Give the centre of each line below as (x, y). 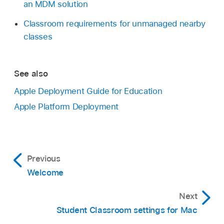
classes (38, 36)
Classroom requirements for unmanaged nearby (114, 23)
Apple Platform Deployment (66, 106)
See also (31, 74)
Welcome (45, 172)
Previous (43, 158)
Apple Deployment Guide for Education (88, 91)
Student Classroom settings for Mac (127, 210)
